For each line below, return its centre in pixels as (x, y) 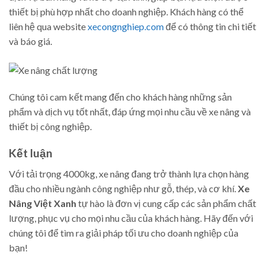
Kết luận (31, 153)
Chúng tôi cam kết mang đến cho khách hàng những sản (120, 97)
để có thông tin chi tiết (210, 27)
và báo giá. (30, 41)
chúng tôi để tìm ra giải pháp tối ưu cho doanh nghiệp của (124, 232)
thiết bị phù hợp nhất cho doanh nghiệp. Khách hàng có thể (126, 12)
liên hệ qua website (48, 27)
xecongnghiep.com (126, 27)
